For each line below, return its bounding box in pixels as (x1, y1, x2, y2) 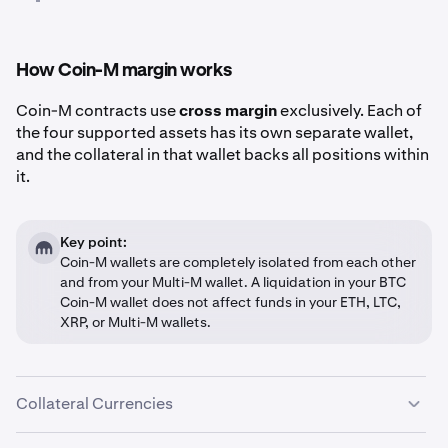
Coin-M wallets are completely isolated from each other (60, 253, 416, 271)
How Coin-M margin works (16, 62, 232, 80)
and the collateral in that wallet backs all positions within (16, 144, 429, 165)
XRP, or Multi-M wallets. (60, 313, 211, 331)
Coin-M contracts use (16, 100, 179, 121)
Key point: (60, 233, 127, 251)
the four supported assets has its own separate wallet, (16, 122, 413, 143)
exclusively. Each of (277, 100, 422, 121)
